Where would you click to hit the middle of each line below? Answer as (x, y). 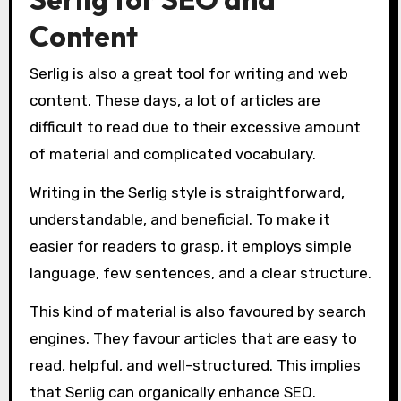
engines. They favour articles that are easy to (193, 338)
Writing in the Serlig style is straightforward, (187, 192)
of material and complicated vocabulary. (172, 154)
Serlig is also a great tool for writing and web (188, 73)
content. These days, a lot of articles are (175, 100)
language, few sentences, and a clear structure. (200, 273)
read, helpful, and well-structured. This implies (195, 365)
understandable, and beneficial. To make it (179, 219)
